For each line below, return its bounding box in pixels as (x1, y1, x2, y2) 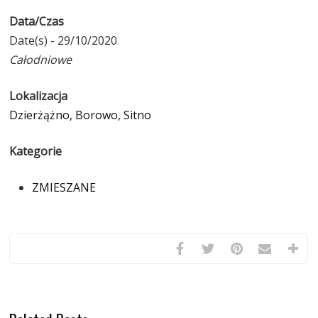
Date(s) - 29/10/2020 (9, 33, 118, 48)
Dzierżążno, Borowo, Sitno (9, 107, 152, 123)
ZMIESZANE (32, 180, 97, 195)
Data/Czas (9, 13, 65, 29)
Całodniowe (9, 52, 72, 67)
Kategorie (9, 143, 62, 159)
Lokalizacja (9, 88, 68, 104)
